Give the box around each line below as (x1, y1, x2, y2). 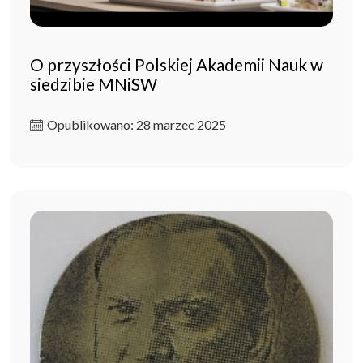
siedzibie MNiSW (30, 73, 157, 94)
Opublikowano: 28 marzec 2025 (47, 116, 226, 132)
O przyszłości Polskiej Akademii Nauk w (30, 53, 323, 75)
